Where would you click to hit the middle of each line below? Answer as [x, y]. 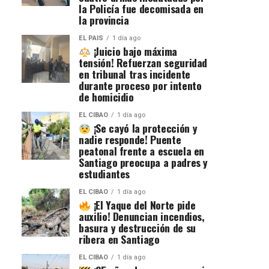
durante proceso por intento [140, 86]
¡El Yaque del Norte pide [143, 205]
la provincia [104, 20]
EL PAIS [91, 38]
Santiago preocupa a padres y [144, 162]
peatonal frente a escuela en [142, 151]
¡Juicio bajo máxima [134, 51]
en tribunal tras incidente [134, 74]
